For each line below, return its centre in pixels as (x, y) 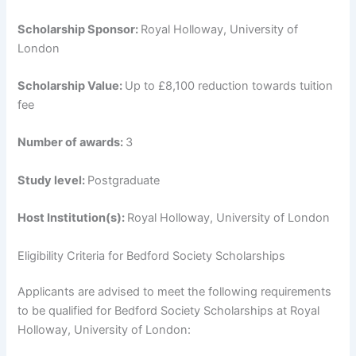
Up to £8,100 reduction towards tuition (229, 86)
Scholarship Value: (72, 86)
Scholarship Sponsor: (79, 29)
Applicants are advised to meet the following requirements (175, 292)
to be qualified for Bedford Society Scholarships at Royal (169, 311)
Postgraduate (124, 180)
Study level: (53, 180)
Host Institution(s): (73, 218)
